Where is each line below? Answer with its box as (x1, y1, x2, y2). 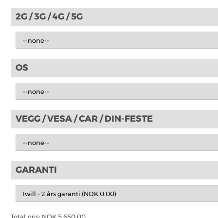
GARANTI (16, 164, 57, 176)
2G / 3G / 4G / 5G (16, 11, 83, 22)
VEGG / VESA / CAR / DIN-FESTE (16, 113, 153, 125)
